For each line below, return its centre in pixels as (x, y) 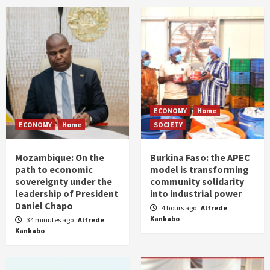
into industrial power (196, 194)
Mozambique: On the (60, 158)
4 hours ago (180, 208)
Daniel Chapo (44, 206)
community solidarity (197, 182)
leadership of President (67, 194)
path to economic (54, 170)
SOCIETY (168, 125)
